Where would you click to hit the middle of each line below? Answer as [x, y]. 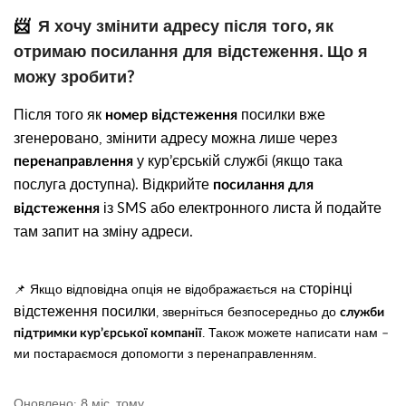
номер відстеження [171, 115]
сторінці [326, 289]
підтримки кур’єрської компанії [108, 334]
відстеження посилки [85, 311]
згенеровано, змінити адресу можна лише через [175, 137]
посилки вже [281, 114]
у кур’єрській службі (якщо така [238, 160]
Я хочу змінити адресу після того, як [186, 25]
